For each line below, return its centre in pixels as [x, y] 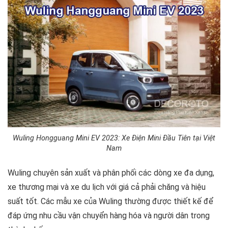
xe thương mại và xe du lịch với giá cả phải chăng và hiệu [107, 187]
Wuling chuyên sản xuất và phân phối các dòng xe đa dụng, [111, 173]
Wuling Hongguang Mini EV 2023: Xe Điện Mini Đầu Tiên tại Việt [114, 138]
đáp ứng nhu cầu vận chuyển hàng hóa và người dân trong [109, 215]
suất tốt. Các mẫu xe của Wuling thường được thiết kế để [110, 201]
